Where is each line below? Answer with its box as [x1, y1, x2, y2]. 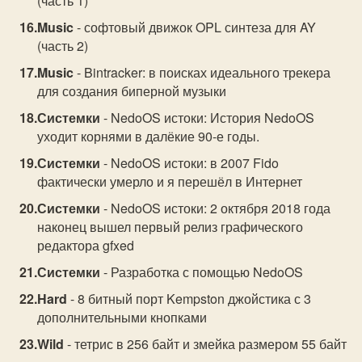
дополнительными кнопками [37, 308, 208, 326]
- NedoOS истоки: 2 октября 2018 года [100, 199, 331, 217]
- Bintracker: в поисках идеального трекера [74, 63, 331, 82]
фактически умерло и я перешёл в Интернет [37, 172, 303, 191]
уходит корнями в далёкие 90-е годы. [37, 127, 260, 145]
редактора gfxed [37, 236, 135, 255]
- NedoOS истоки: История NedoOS [100, 108, 315, 127]
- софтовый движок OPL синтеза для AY [74, 18, 317, 36]
